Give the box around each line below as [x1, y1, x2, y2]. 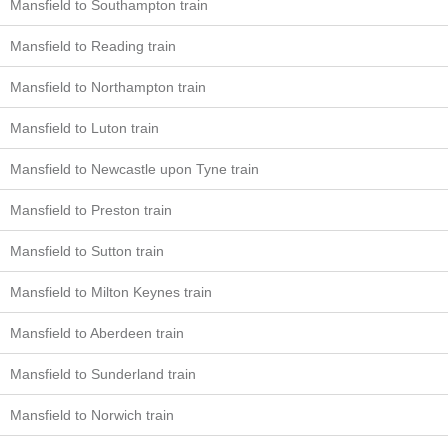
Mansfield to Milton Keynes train [10, 284, 212, 300]
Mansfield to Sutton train [10, 243, 164, 259]
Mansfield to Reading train [10, 38, 176, 54]
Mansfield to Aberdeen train [10, 325, 184, 341]
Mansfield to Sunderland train [10, 366, 196, 382]
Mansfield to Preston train [10, 202, 172, 218]
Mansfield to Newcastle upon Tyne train [10, 161, 259, 177]
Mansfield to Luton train [10, 120, 159, 136]
